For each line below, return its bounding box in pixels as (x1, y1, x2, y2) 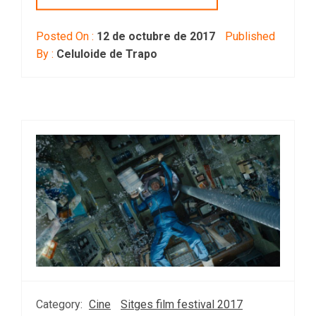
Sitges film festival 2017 (121, 298, 243, 312)
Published (222, 29, 275, 43)
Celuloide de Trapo (56, 47, 157, 61)
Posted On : (36, 29, 97, 43)
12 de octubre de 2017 (97, 29, 215, 43)
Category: (36, 298, 85, 312)
